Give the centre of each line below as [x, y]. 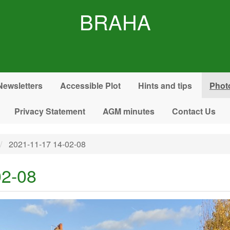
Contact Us [194, 111]
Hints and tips [165, 85]
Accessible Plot [90, 85]
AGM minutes [129, 111]
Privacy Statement [50, 111]
